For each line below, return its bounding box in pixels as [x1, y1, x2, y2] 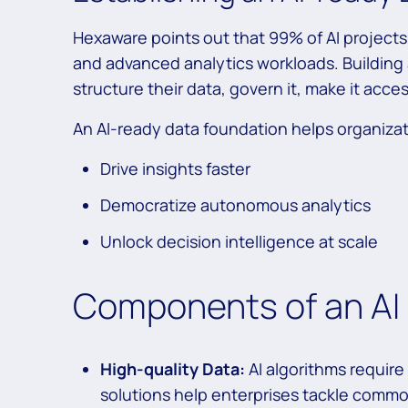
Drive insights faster [100, 158, 254, 180]
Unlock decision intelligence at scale [100, 230, 382, 253]
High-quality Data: [100, 358, 245, 381]
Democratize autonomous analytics [100, 194, 374, 217]
